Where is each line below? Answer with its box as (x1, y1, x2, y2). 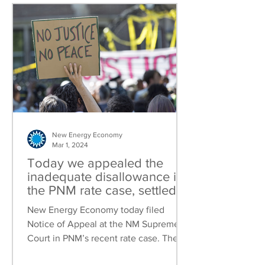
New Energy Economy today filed (27, 205, 164, 215)
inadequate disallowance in (27, 170, 183, 183)
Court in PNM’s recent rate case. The (27, 233, 178, 243)
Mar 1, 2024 (52, 140, 88, 149)
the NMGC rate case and (27, 197, 168, 211)
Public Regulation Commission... (27, 247, 160, 257)
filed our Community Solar (27, 211, 176, 224)
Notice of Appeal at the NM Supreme (27, 219, 179, 229)
